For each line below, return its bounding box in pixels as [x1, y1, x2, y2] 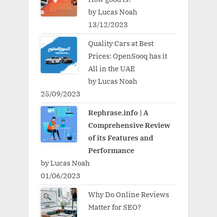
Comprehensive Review [88, 120, 170, 130]
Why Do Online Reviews [88, 189, 169, 200]
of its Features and [88, 133, 153, 142]
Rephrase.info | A [88, 108, 148, 117]
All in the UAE [88, 63, 135, 73]
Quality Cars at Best [88, 38, 154, 48]
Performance [88, 145, 134, 155]
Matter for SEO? [88, 202, 141, 212]
